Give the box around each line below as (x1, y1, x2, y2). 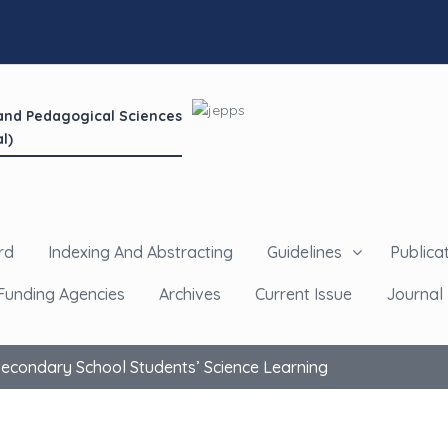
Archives (159, 284, 221, 304)
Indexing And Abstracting (48, 242, 233, 262)
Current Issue (255, 284, 352, 304)
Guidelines (267, 242, 342, 262)
